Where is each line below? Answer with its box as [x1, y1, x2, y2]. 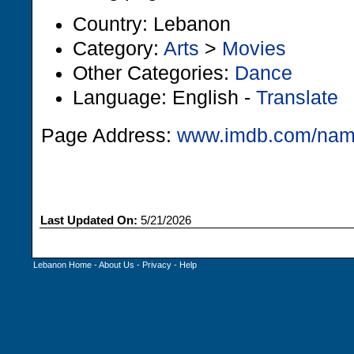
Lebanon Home [33, 260, 92, 269]
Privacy [142, 260, 171, 269]
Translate [256, 86, 338, 108]
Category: [73, 37, 164, 59]
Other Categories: [73, 62, 235, 84]
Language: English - [73, 86, 256, 108]
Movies [222, 37, 286, 59]
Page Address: [41, 125, 177, 146]
